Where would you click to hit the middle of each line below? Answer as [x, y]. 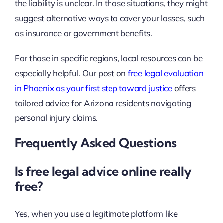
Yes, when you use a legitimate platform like [96, 214]
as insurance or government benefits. [83, 33]
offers [184, 88]
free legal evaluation [166, 73]
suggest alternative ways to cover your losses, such [110, 18]
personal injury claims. [56, 117]
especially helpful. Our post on [71, 73]
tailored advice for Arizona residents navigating [103, 103]
